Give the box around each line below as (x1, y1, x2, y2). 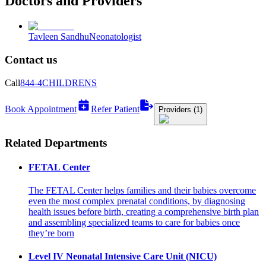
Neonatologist (89, 31, 141, 42)
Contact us (5, 53, 57, 66)
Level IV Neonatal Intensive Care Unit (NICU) (28, 251, 217, 262)
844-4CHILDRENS (20, 77, 97, 88)
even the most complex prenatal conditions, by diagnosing (28, 196, 245, 207)
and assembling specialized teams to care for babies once (28, 217, 240, 228)
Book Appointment (5, 103, 77, 114)
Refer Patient (91, 103, 140, 114)
